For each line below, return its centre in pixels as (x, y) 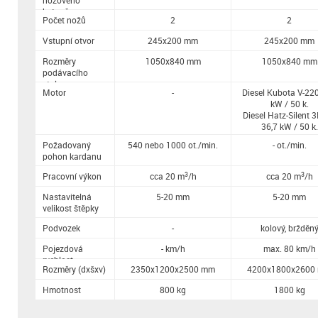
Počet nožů (64, 20)
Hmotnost (62, 290)
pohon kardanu (72, 156)
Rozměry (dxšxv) (74, 269)
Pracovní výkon (72, 176)
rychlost (58, 260)
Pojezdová (63, 248)
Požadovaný (67, 145)
